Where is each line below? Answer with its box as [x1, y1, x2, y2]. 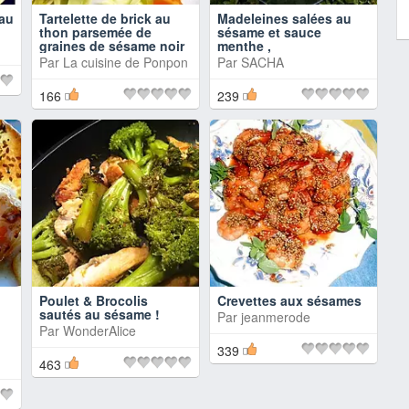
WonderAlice [63, 321, 136, 340]
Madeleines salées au [217, 9, 351, 27]
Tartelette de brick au [39, 9, 171, 27]
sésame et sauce [217, 23, 321, 41]
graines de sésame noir [39, 37, 184, 55]
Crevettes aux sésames [217, 291, 362, 309]
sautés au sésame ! [39, 305, 160, 323]
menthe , [217, 37, 271, 55]
